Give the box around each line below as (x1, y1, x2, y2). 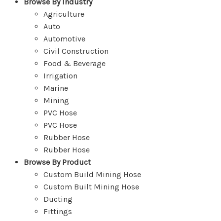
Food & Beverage (43, 59, 106, 68)
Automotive (43, 34, 85, 43)
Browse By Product (24, 157, 91, 167)
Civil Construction (43, 46, 109, 56)
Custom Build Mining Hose (43, 170, 141, 179)
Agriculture (43, 9, 84, 19)
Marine (43, 83, 68, 93)
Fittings (43, 207, 72, 216)
